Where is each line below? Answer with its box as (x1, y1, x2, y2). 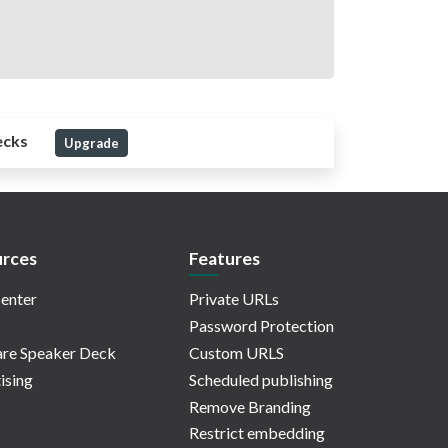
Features (189, 248, 260, 270)
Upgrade (63, 135, 119, 152)
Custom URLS (189, 343, 284, 363)
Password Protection (189, 316, 334, 336)
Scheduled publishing (189, 369, 333, 389)
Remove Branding (189, 396, 311, 416)
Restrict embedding (189, 423, 325, 443)
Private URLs (189, 289, 279, 309)
